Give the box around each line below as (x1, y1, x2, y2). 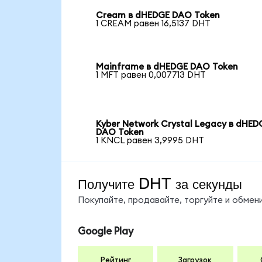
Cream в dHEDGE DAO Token (96, 11, 220, 20)
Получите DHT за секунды (77, 174, 242, 192)
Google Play (77, 226, 133, 237)
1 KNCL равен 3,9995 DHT (96, 136, 205, 145)
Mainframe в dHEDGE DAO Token (96, 62, 239, 71)
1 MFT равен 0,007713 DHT (96, 70, 206, 80)
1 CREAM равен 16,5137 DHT (96, 19, 211, 28)
